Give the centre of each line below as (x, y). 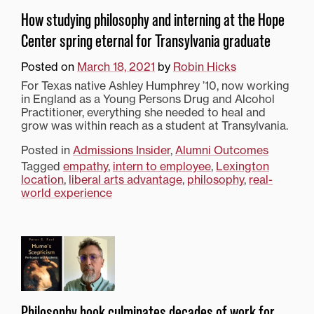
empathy (86, 166)
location (42, 179)
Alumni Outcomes (222, 150)
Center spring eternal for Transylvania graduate (146, 41)
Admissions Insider (122, 150)
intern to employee (162, 166)
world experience (67, 192)
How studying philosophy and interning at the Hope (153, 20)
